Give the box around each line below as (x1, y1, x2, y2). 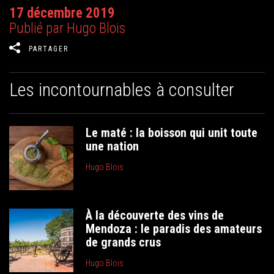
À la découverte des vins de (86, 207, 224, 223)
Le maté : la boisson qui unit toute (86, 125, 258, 140)
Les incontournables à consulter (9, 79, 234, 100)
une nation (86, 139, 139, 154)
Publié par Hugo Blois (9, 20, 125, 37)
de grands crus (86, 234, 161, 250)
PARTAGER (29, 45, 68, 53)
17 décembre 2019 (9, 5, 115, 21)
